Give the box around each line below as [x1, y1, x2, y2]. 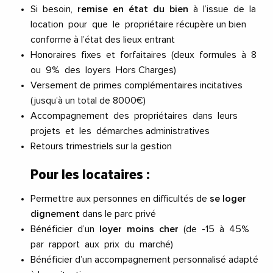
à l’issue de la [188, 4, 258, 15]
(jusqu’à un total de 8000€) [30, 96, 148, 106]
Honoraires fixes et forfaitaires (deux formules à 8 [30, 50, 259, 60]
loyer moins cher [99, 224, 179, 235]
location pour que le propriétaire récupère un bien [30, 19, 246, 30]
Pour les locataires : [30, 166, 150, 184]
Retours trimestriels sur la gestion [30, 141, 172, 152]
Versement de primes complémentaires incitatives [30, 80, 243, 91]
